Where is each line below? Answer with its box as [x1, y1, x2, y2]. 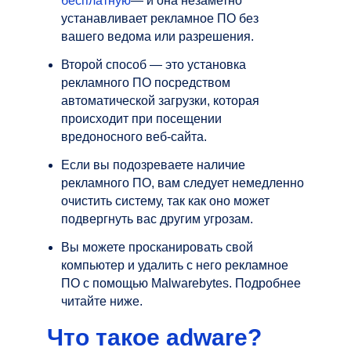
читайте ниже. [61, 294, 143, 308]
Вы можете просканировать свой [61, 240, 253, 254]
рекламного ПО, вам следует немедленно [61, 175, 304, 190]
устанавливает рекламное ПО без [61, 11, 259, 25]
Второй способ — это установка [61, 57, 246, 71]
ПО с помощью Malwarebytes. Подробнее [61, 276, 301, 290]
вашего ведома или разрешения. [61, 29, 254, 43]
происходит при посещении [61, 111, 222, 125]
